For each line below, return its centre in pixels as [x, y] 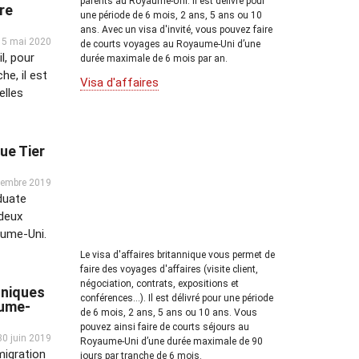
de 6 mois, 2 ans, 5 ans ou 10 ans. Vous [169, 312]
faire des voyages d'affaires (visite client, [169, 269]
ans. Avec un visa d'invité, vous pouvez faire [176, 30]
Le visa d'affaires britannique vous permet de [177, 254]
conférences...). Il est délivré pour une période [177, 298]
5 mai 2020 [26, 41]
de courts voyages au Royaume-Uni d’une [170, 44]
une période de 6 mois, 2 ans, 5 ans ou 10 [171, 15]
